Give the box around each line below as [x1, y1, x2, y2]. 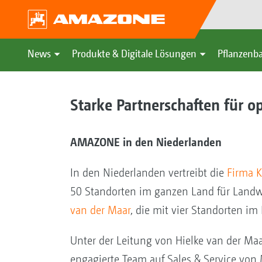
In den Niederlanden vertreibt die [70, 166, 227, 180]
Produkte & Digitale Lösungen [72, 47, 196, 60]
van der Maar [70, 203, 130, 217]
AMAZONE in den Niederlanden [70, 135, 222, 149]
